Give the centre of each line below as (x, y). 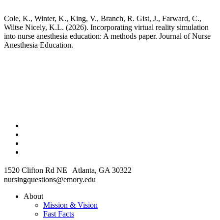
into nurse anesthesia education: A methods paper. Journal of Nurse (107, 36)
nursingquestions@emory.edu (50, 180)
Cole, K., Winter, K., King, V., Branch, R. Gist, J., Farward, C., (103, 19)
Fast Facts (59, 214)
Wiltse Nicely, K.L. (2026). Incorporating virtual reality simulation (106, 27)
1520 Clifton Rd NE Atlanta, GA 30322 (68, 170)
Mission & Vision (70, 205)
